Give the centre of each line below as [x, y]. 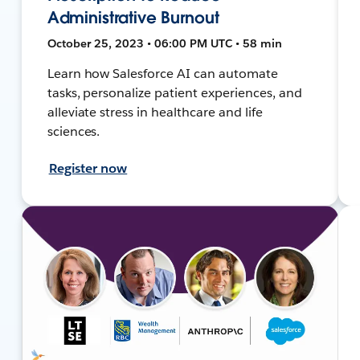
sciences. [74, 131]
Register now [88, 168]
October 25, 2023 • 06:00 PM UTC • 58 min [164, 43]
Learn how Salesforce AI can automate [162, 73]
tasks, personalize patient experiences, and [174, 92]
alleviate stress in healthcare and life [155, 112]
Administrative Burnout [133, 17]
